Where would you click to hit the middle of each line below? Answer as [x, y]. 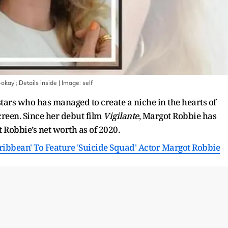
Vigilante [121, 116]
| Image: [70, 83]
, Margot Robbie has [177, 116]
